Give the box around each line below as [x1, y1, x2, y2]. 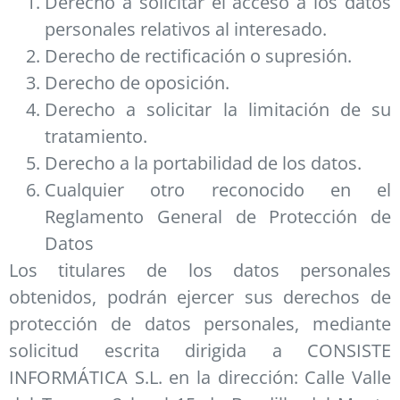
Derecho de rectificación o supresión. [45, 43, 352, 68]
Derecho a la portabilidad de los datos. [45, 150, 362, 175]
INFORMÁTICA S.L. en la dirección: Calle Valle [9, 364, 391, 389]
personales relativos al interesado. [45, 16, 327, 41]
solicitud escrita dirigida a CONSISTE [9, 337, 391, 362]
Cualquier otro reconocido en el [45, 177, 391, 202]
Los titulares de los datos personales [9, 257, 391, 282]
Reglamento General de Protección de [45, 204, 391, 229]
